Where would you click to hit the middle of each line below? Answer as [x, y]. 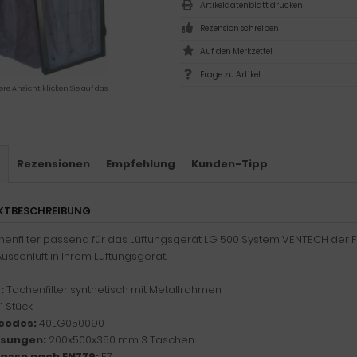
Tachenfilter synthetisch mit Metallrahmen [114, 290]
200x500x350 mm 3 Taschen [122, 340]
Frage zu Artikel [231, 75]
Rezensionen [53, 164]
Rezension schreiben [240, 28]
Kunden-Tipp [229, 164]
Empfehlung [141, 164]
